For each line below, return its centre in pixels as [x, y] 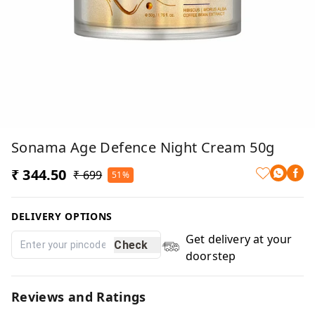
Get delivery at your [239, 239]
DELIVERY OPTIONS [62, 216]
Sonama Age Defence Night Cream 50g [143, 147]
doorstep [211, 256]
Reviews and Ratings [79, 297]
